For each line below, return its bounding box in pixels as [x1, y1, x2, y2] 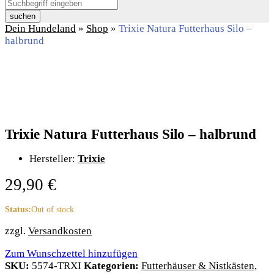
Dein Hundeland [5, 23, 76, 35]
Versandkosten [28, 224, 92, 237]
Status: [5, 204, 31, 214]
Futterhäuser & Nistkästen [141, 259, 254, 272]
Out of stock [31, 204, 74, 214]
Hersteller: [29, 152, 78, 165]
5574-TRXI [32, 259, 84, 272]
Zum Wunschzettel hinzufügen [5, 247, 138, 259]
